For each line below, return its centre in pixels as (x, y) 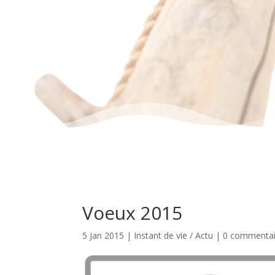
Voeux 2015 (133, 213)
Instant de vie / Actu (174, 236)
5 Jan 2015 (103, 236)
